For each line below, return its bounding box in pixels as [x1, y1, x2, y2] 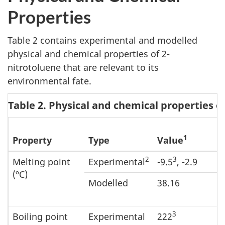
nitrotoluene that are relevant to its [8, 61, 159, 73]
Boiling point [13, 210, 68, 222]
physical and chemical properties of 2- [8, 47, 170, 60]
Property [13, 134, 52, 146]
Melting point [13, 156, 70, 168]
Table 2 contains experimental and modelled [8, 34, 197, 46]
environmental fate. [8, 74, 91, 87]
